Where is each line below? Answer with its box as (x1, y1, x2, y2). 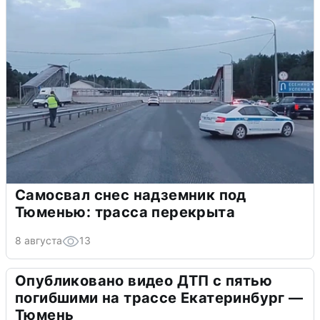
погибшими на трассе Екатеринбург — (15, 289, 304, 306)
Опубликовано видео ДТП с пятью (15, 271, 272, 289)
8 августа (15, 234, 62, 246)
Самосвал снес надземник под (15, 186, 246, 204)
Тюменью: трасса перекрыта (15, 203, 235, 221)
